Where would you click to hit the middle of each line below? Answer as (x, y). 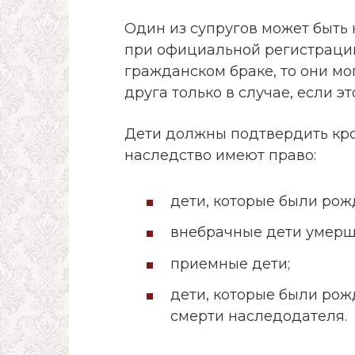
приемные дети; (230, 263)
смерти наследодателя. (259, 317)
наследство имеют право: (220, 155)
